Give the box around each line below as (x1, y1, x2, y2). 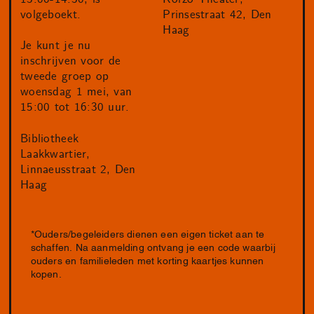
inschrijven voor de (20, 53, 121, 69)
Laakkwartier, (20, 146, 90, 162)
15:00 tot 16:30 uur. (20, 100, 130, 116)
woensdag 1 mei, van (20, 84, 132, 100)
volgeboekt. (20, 6, 81, 22)
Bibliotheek (20, 130, 79, 146)
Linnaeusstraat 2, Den (20, 161, 136, 177)
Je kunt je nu (20, 38, 91, 54)
